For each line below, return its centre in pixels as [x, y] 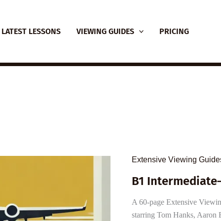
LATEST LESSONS [31, 31]
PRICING [174, 31]
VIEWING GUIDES [105, 31]
